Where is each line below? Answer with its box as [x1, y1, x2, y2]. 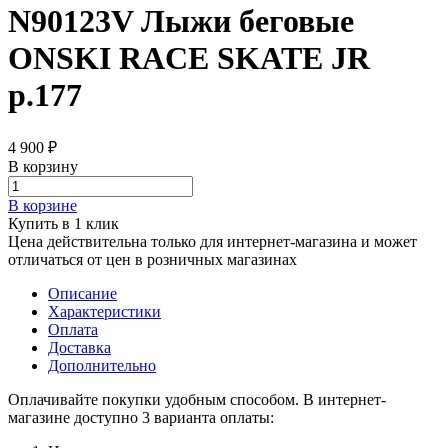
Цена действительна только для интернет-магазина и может [8, 232, 417, 250]
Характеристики [48, 302, 161, 320]
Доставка [48, 338, 111, 356]
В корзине [8, 196, 77, 214]
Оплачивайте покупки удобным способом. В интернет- [8, 390, 386, 408]
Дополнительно [48, 356, 156, 374]
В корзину [8, 157, 78, 175]
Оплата [48, 320, 98, 338]
